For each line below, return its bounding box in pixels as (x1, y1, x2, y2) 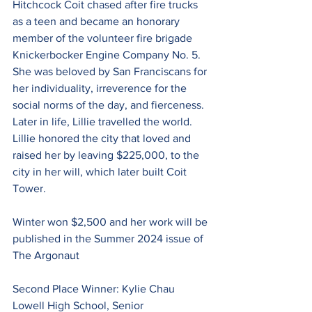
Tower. (13, 182, 46, 194)
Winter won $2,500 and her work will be (13, 215, 210, 228)
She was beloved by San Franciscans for (13, 65, 210, 77)
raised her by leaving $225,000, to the (13, 148, 202, 161)
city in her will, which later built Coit (13, 165, 189, 178)
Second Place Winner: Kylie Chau (13, 282, 175, 295)
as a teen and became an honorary (13, 15, 182, 27)
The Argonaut (13, 249, 79, 261)
